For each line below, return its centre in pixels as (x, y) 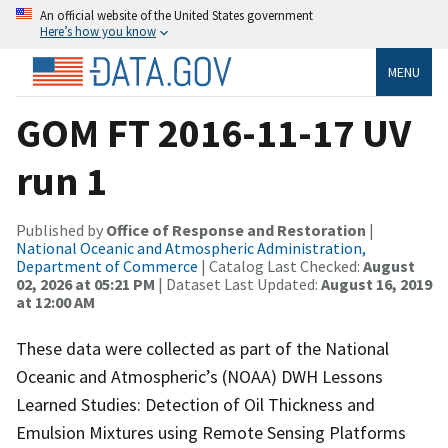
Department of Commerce (107, 265)
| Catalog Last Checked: (280, 265)
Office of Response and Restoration (236, 229)
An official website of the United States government (176, 15)
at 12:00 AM (55, 301)
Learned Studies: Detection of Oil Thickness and (195, 404)
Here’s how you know (98, 31)
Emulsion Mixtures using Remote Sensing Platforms (211, 432)
